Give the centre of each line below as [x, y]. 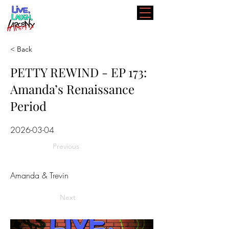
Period [28, 106]
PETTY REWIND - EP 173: [78, 72]
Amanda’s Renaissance [72, 89]
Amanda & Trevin [39, 175]
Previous [66, 146]
